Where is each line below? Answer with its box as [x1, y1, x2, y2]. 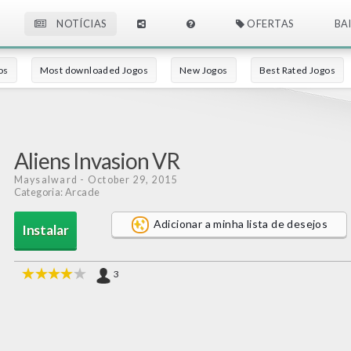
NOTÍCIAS [54, 17, 107, 31]
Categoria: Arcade [13, 186, 100, 198]
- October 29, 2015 [78, 174, 178, 186]
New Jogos [179, 64, 228, 76]
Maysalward [13, 174, 78, 186]
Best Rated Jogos [259, 64, 336, 76]
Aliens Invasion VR [13, 147, 179, 174]
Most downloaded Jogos [39, 64, 149, 76]
